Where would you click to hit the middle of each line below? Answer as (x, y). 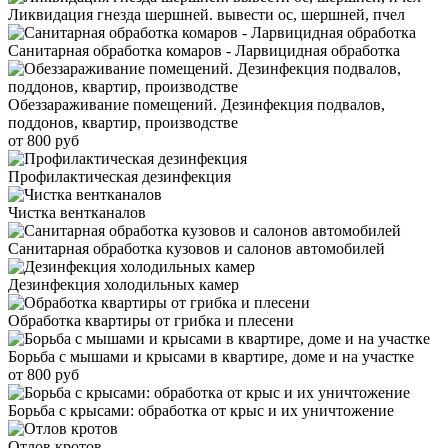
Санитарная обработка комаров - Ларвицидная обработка (204, 50)
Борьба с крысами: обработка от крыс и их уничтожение (201, 410)
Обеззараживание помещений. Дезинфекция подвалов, (196, 104)
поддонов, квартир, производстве (123, 122)
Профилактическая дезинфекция (119, 176)
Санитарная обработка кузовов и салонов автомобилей (196, 248)
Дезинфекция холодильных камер (123, 284)
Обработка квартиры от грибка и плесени (151, 320)
